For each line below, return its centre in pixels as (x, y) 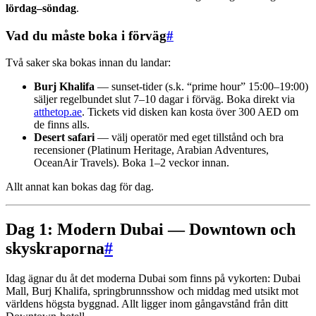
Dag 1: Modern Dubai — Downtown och (151, 230)
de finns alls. (62, 125)
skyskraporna (55, 249)
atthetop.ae (58, 112)
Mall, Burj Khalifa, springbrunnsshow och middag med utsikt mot (152, 291)
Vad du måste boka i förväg (86, 35)
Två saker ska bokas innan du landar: (88, 63)
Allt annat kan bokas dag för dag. (80, 187)
